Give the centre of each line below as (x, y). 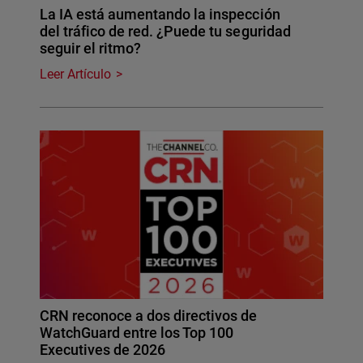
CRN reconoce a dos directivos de (149, 315)
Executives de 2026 (103, 349)
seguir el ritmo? (91, 48)
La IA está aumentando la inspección (160, 14)
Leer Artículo (76, 74)
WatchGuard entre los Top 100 (137, 332)
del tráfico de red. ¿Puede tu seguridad (165, 31)
